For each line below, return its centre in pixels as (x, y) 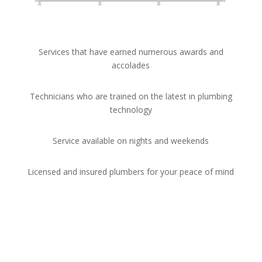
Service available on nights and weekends (131, 141)
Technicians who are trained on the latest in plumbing (131, 96)
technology (131, 110)
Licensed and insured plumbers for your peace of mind (131, 172)
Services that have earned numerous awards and (131, 52)
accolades (131, 65)
